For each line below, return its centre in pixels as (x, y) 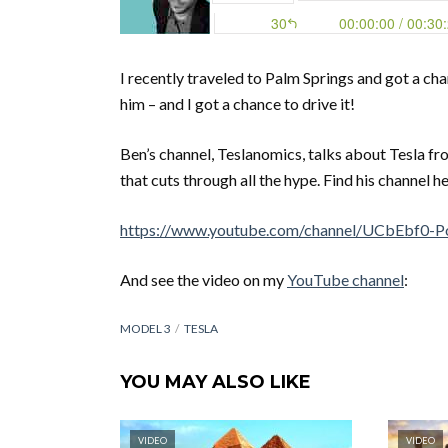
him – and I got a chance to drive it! (237, 103)
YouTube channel (345, 279)
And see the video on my (203, 279)
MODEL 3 (145, 328)
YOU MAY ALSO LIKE (215, 382)
